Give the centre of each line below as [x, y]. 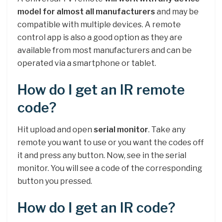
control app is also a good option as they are [100, 38]
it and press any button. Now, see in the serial [102, 156]
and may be [177, 12]
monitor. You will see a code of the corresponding [110, 168]
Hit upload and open [55, 130]
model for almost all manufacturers [86, 12]
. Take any [167, 130]
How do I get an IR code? [96, 208]
